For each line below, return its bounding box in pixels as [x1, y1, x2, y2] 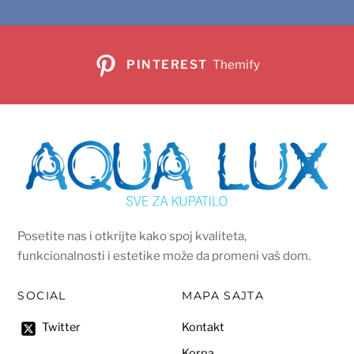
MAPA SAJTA [182, 289, 265, 303]
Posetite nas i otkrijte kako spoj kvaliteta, [17, 228, 247, 243]
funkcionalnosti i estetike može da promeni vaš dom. [17, 247, 311, 263]
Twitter [40, 320, 81, 335]
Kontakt [182, 319, 225, 334]
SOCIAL [17, 289, 66, 303]
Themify [213, 56, 261, 72]
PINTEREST [126, 56, 208, 72]
